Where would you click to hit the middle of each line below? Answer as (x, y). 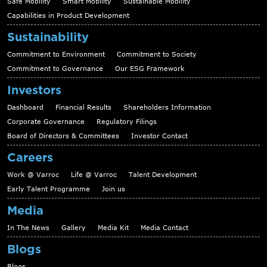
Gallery (74, 228)
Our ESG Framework (150, 69)
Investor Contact (159, 136)
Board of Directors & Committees (63, 136)
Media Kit (113, 228)
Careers (30, 158)
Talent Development (163, 175)
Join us (114, 189)
